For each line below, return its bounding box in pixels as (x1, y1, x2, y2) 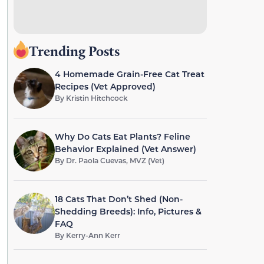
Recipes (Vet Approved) (54, 81, 156, 92)
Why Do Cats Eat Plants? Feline (54, 131, 190, 142)
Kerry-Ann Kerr (65, 230, 120, 240)
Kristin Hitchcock (65, 93, 128, 103)
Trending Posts (28, 42, 120, 60)
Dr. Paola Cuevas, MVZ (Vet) (65, 156, 164, 165)
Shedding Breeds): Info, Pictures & (54, 206, 202, 217)
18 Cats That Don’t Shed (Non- (54, 193, 183, 204)
